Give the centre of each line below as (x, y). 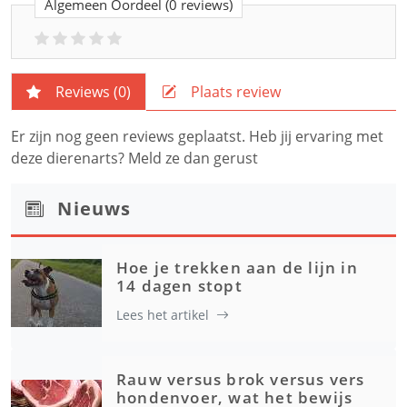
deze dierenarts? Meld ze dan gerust (134, 158)
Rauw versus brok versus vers (241, 379)
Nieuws (94, 208)
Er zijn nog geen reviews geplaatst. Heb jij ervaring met (197, 136)
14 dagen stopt (179, 286)
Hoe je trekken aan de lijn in (237, 268)
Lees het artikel (163, 315)
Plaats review (236, 92)
